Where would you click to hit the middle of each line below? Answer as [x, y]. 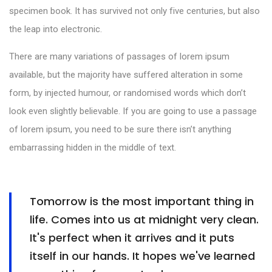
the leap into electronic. [56, 29]
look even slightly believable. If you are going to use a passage [133, 111]
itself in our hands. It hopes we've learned [142, 256]
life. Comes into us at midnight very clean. [144, 219]
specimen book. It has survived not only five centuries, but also [134, 11]
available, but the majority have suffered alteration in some [126, 74]
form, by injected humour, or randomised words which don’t [127, 93]
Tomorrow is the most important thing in [142, 201]
